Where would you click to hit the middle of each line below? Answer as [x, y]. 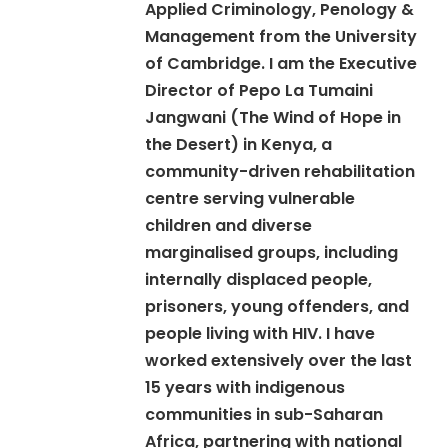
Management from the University [281, 36]
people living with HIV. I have [260, 333]
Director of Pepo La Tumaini [259, 90]
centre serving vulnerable [250, 198]
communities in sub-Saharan [264, 414]
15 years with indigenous [245, 387]
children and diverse [229, 225]
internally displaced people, [259, 279]
